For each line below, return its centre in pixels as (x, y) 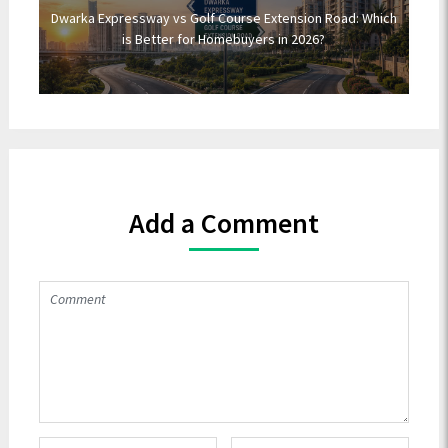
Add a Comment (223, 223)
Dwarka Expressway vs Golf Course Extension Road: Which (223, 18)
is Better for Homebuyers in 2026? (224, 39)
